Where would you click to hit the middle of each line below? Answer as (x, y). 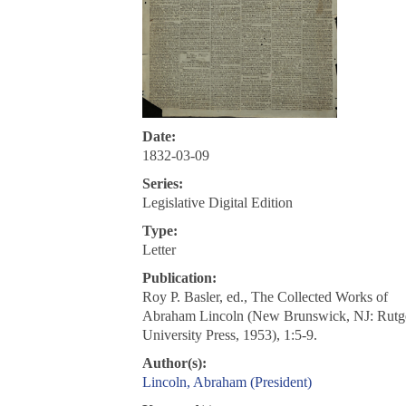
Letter (159, 250)
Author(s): (174, 363)
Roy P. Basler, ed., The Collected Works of (265, 297)
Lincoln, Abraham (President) (227, 382)
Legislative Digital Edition (217, 203)
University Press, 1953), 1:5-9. (229, 335)
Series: (162, 184)
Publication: (179, 278)
